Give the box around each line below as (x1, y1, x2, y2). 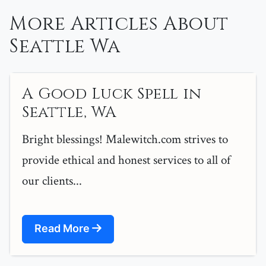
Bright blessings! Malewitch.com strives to (22, 131, 228, 148)
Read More (34, 222, 92, 235)
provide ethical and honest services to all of (22, 152, 230, 169)
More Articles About (9, 11, 229, 37)
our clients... (22, 173, 82, 189)
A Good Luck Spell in (22, 84, 201, 105)
